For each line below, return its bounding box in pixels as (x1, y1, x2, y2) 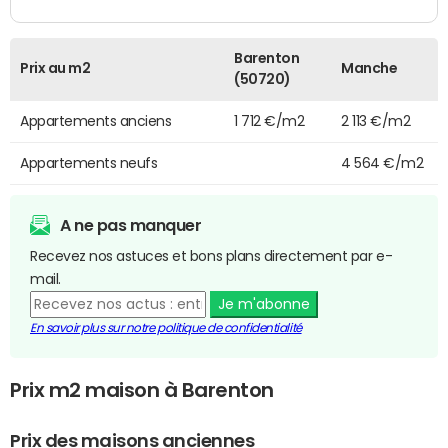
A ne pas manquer (60, 216, 202, 233)
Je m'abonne (217, 296, 310, 311)
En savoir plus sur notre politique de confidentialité (30, 321, 302, 334)
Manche (341, 60, 398, 75)
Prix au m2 (20, 60, 91, 75)
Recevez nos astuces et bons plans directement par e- (30, 248, 393, 263)
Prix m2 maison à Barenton (10, 380, 274, 401)
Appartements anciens (20, 113, 172, 128)
